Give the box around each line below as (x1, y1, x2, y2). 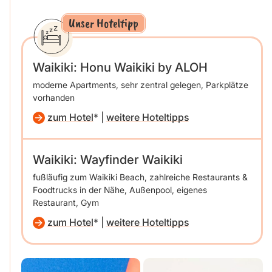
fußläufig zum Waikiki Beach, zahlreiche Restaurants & (32, 172, 248, 183)
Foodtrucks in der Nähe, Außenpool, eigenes (32, 185, 207, 195)
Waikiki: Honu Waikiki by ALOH (32, 60, 208, 75)
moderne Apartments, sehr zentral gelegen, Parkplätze (32, 80, 248, 90)
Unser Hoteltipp (68, 15, 138, 32)
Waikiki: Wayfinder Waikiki (32, 152, 183, 168)
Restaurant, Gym (32, 197, 99, 208)
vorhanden (32, 92, 75, 103)
